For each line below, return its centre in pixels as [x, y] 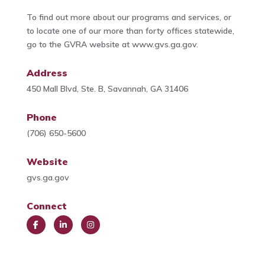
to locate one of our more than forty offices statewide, [130, 31]
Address [47, 73]
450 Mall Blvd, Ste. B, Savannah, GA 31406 [107, 89]
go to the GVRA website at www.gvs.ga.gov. [112, 45]
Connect [46, 206]
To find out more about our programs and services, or [129, 17]
